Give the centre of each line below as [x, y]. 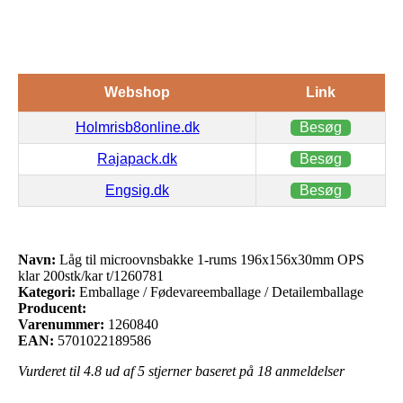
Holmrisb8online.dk [137, 127]
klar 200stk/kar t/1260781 [91, 275]
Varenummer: [61, 324]
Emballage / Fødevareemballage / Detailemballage [219, 291]
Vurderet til [51, 371]
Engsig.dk [137, 190]
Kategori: [47, 291]
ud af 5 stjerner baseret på [179, 371]
